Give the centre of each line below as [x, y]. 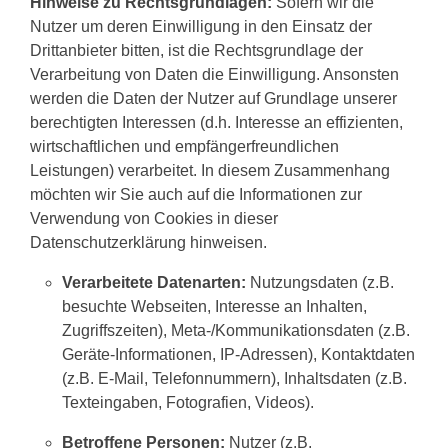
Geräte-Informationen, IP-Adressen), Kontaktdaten [238, 354]
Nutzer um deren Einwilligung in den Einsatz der [201, 26]
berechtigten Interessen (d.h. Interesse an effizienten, [216, 122]
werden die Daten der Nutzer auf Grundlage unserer [213, 98]
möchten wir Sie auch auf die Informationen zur [196, 194]
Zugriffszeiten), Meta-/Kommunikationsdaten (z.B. [236, 330]
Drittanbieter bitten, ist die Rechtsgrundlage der [196, 50]
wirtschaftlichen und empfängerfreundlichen [184, 146]
